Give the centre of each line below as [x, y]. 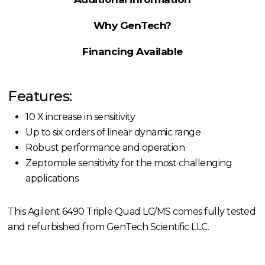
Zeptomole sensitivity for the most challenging [129, 163]
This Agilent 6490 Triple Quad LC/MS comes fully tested [132, 212]
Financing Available [132, 52]
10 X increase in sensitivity [80, 117]
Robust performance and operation [105, 148]
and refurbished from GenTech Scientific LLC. [109, 227]
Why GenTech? [132, 26]
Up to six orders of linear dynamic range [113, 132]
